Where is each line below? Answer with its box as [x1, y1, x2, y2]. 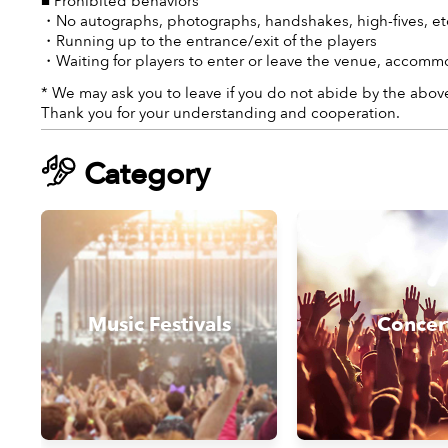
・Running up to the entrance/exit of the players [41, 31, 377, 51]
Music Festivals [87, 311, 231, 338]
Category [84, 154, 210, 195]
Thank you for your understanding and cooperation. [41, 103, 400, 123]
